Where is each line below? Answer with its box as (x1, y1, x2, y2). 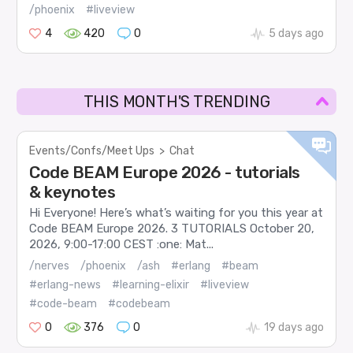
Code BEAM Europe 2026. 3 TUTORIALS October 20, (29, 221, 315, 236)
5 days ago (268, 26, 324, 40)
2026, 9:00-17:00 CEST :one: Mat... (29, 237, 214, 252)
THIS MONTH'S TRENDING (83, 91, 270, 111)
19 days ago (263, 320, 324, 334)
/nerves (29, 258, 70, 273)
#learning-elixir (112, 277, 190, 292)
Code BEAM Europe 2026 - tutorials (29, 162, 300, 182)
